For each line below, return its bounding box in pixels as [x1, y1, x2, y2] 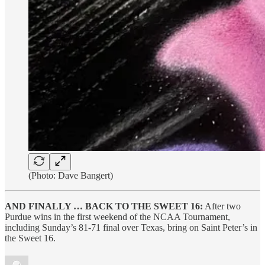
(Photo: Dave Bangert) [28, 170, 113, 180]
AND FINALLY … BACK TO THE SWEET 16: [5, 201, 203, 211]
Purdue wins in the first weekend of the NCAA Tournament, [5, 211, 230, 222]
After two [203, 201, 241, 211]
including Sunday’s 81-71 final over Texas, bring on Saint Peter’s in [5, 222, 257, 232]
